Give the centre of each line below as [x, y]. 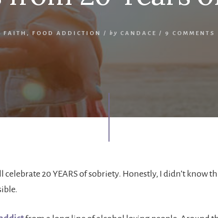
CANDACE [138, 33]
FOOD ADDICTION [66, 33]
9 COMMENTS [190, 33]
